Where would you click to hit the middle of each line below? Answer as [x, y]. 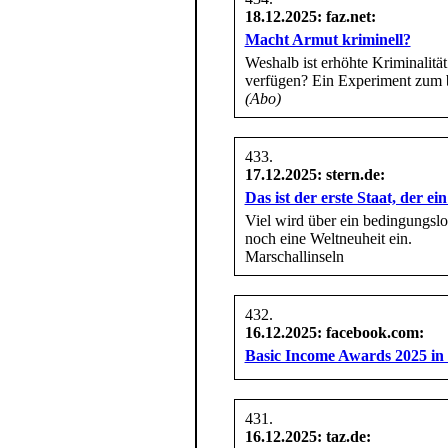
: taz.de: [343, 436]
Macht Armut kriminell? [327, 39]
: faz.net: [346, 16]
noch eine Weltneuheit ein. [328, 238]
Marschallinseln [294, 256]
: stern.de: [350, 174]
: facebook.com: [370, 332]
